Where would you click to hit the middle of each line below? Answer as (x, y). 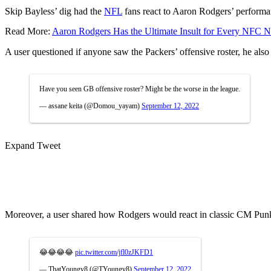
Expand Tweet (33, 145)
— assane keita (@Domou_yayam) (90, 106)
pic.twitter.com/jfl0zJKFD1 (114, 252)
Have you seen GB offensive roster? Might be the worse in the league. (140, 89)
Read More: (28, 31)
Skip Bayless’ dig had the (54, 11)
